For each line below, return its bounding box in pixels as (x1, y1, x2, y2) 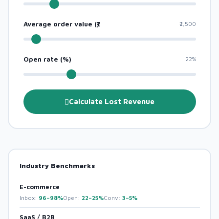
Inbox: (19, 194, 39, 201)
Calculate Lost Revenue (69, 97, 154, 106)
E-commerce (19, 182, 60, 191)
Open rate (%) (23, 55, 71, 63)
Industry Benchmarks (19, 161, 95, 170)
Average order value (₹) (23, 20, 99, 28)
